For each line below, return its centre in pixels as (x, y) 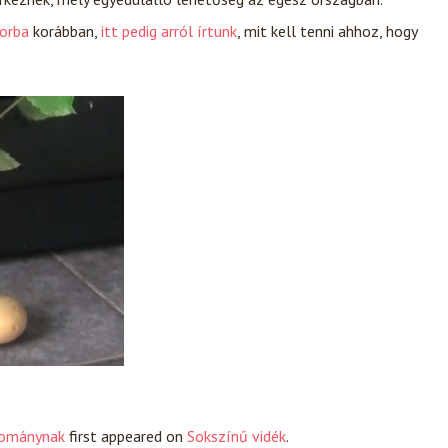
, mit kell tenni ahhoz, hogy (327, 31)
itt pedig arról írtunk (169, 31)
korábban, (65, 31)
